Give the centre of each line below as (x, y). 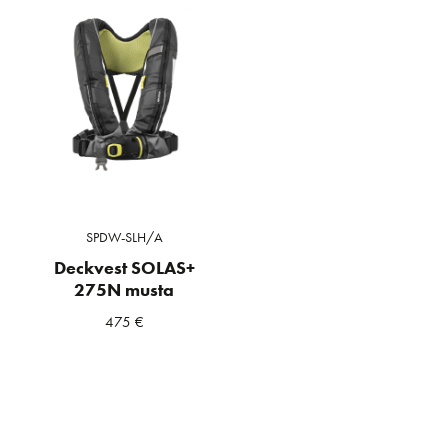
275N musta (124, 290)
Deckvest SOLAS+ (124, 268)
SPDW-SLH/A (124, 236)
